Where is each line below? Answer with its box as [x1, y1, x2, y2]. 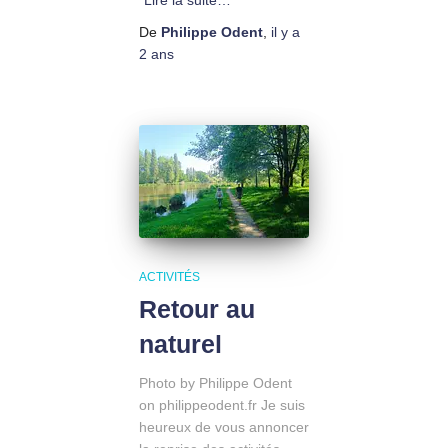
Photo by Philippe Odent [139, 375, 292, 392]
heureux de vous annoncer [139, 419, 309, 436]
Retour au [139, 295, 255, 324]
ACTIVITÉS [139, 270, 200, 285]
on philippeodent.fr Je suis [139, 397, 305, 414]
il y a [271, 24, 300, 41]
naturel [139, 330, 222, 359]
